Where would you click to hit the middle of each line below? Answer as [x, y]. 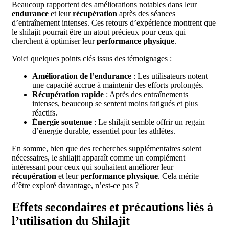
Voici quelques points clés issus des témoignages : [92, 58]
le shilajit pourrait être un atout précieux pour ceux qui [99, 32]
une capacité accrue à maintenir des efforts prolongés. [118, 85]
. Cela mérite [178, 176]
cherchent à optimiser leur [54, 41]
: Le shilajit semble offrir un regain [148, 122]
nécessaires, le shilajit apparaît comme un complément [98, 157]
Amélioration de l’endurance [82, 76]
